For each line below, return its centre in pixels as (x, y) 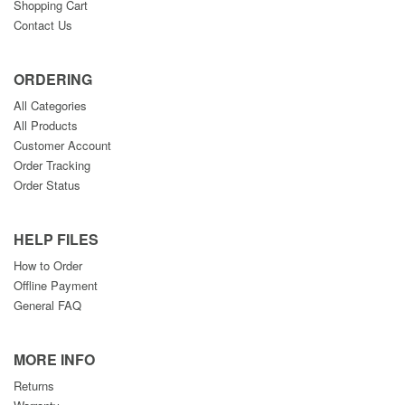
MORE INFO (54, 359)
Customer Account (62, 145)
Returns (34, 386)
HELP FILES (56, 239)
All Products (46, 125)
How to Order (48, 265)
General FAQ (47, 305)
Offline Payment (56, 285)
